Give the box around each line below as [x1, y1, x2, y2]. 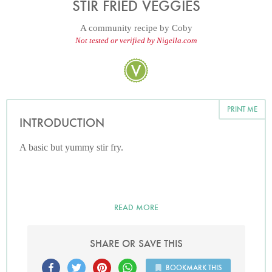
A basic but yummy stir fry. [19, 141, 123, 152]
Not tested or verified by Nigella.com [75, 35, 197, 45]
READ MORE [114, 202, 158, 212]
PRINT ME [227, 104, 257, 114]
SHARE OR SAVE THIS [89, 237, 183, 250]
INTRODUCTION [19, 115, 104, 131]
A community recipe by [80, 22, 172, 33]
